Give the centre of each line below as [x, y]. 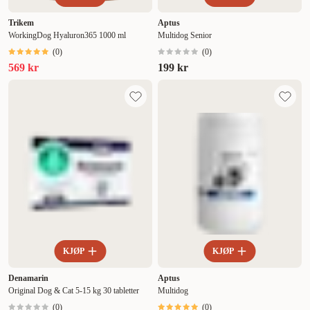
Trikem [21, 23]
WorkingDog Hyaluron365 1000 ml [67, 36]
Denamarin [28, 279]
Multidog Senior [185, 36]
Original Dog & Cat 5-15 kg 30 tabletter [74, 291]
